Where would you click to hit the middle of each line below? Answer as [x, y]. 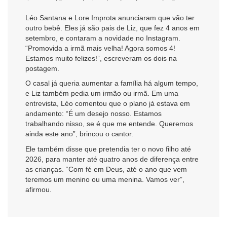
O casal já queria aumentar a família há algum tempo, [112, 83]
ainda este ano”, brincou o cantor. [79, 134]
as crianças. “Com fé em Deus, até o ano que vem [106, 169]
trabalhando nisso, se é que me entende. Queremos [109, 124]
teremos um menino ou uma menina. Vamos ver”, [105, 179]
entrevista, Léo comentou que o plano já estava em [108, 104]
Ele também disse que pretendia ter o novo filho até [108, 149]
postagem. [42, 68]
